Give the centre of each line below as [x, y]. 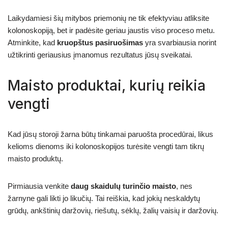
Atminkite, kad [32, 42]
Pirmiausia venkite [39, 186]
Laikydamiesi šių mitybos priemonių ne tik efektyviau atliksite [108, 18]
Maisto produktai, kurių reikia [107, 85]
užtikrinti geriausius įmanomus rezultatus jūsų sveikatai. [100, 54]
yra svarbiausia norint [180, 42]
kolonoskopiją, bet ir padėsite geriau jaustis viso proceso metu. [111, 30]
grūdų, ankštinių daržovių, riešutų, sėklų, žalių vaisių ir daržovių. [113, 210]
